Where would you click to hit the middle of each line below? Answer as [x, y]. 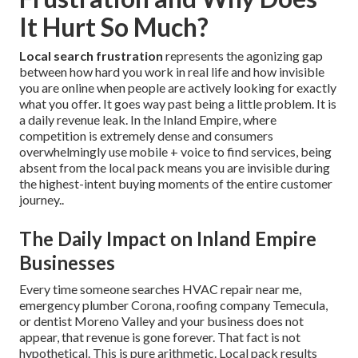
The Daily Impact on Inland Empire [168, 239]
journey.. [42, 200]
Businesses [67, 263]
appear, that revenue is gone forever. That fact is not [160, 337]
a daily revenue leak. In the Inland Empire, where [148, 120]
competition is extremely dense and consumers [146, 136]
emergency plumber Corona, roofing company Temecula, [173, 305]
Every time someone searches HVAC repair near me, [160, 289]
